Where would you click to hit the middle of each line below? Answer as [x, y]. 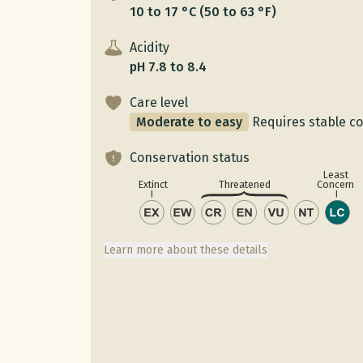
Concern [336, 184]
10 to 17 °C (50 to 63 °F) [203, 11]
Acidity [149, 47]
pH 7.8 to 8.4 [168, 66]
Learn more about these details [186, 250]
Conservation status [190, 157]
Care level [159, 102]
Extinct [153, 184]
